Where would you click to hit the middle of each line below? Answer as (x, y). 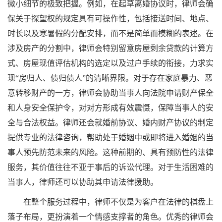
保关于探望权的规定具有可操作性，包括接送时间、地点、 (111, 19)
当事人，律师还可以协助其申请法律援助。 (83, 182)
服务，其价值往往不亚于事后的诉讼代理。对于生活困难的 (111, 167)
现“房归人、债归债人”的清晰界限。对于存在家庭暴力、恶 (110, 78)
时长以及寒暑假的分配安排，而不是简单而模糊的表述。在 (111, 33)
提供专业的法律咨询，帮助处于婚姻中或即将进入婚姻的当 (111, 138)
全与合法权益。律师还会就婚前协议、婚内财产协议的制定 (111, 123)
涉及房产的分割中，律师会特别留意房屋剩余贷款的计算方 (111, 48)
